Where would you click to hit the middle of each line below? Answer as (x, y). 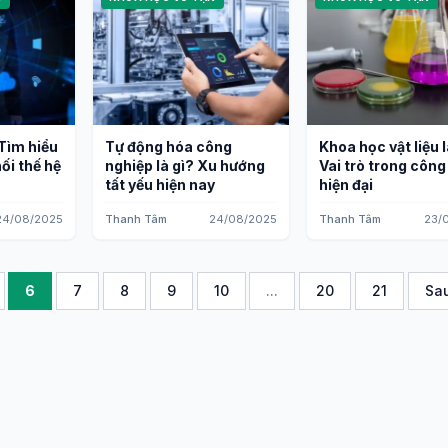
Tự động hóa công (168, 146)
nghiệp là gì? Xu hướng (185, 165)
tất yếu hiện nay (160, 184)
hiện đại (346, 184)
